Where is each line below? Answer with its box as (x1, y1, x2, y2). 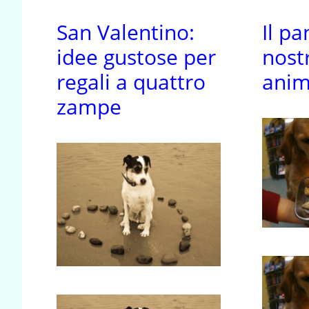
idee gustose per (57, 43, 216, 72)
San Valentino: (57, 18, 195, 47)
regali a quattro (57, 68, 206, 97)
